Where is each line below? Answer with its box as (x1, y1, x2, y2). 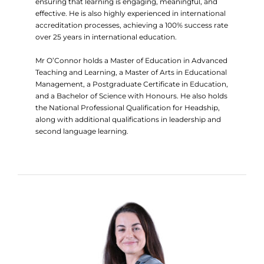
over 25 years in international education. (35, 32, 177, 41)
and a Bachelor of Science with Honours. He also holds (35, 91, 227, 100)
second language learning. (35, 127, 128, 136)
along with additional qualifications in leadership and (35, 115, 221, 124)
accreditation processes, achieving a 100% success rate (35, 21, 228, 29)
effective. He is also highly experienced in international (35, 9, 226, 18)
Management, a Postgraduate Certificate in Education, (35, 80, 228, 88)
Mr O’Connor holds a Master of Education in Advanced (35, 56, 227, 65)
